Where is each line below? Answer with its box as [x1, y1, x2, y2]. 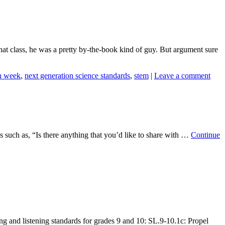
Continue [191, 131, 220, 140]
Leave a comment [154, 71, 210, 80]
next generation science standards [25, 71, 130, 80]
